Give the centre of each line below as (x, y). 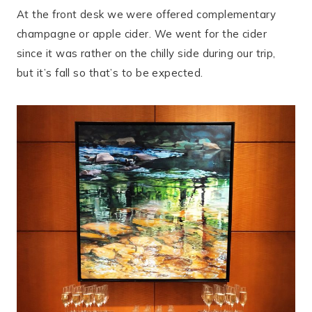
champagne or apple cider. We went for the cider (142, 34)
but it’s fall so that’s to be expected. (110, 73)
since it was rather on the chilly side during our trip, (146, 53)
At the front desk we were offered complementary (147, 14)
